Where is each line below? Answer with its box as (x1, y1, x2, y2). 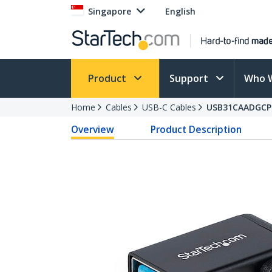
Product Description (151, 123, 242, 136)
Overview (71, 123, 114, 136)
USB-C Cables (142, 101, 196, 113)
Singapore (88, 5, 131, 17)
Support (169, 72, 211, 85)
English (165, 5, 195, 17)
